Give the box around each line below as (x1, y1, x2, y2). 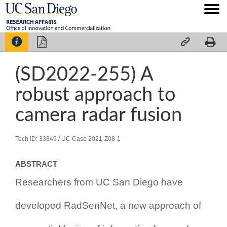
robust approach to (15, 85, 176, 104)
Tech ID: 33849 (15, 135, 58, 142)
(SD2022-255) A (15, 64, 154, 84)
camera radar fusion (15, 105, 182, 125)
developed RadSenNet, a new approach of (15, 200, 201, 211)
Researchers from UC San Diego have (15, 176, 183, 187)
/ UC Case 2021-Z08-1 (58, 135, 121, 142)
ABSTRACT (15, 160, 57, 168)
